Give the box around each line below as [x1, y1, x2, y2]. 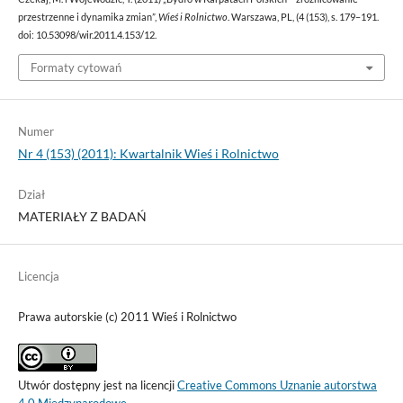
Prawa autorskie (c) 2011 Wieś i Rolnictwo [17, 309, 237, 324]
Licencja [17, 268, 59, 283]
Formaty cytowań [30, 59, 121, 75]
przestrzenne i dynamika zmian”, [17, 12, 158, 23]
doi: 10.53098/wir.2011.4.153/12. [17, 30, 157, 41]
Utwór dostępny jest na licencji [17, 377, 177, 392]
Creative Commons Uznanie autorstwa [176, 377, 377, 392]
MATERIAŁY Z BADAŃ [17, 208, 147, 224]
